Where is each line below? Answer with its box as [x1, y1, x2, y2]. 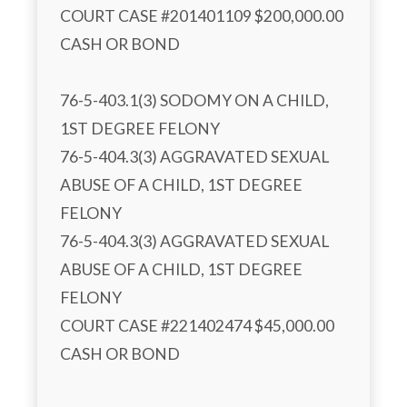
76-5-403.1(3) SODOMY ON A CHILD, [60, 91, 329, 111]
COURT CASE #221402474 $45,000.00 [60, 316, 334, 336]
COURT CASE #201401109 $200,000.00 [60, 6, 343, 26]
